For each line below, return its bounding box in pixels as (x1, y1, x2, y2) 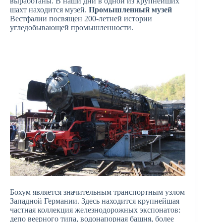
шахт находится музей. (10, 5, 89, 14)
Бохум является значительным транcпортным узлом (10, 187, 185, 196)
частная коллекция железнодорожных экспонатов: (10, 205, 180, 214)
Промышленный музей (89, 5, 172, 14)
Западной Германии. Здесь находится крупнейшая (10, 196, 179, 205)
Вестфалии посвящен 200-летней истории (10, 14, 152, 23)
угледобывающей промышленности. (10, 23, 133, 32)
